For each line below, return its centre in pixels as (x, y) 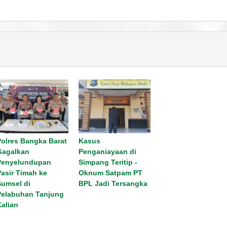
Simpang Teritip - (108, 162)
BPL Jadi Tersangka (113, 184)
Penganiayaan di (107, 152)
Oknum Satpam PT (110, 173)
